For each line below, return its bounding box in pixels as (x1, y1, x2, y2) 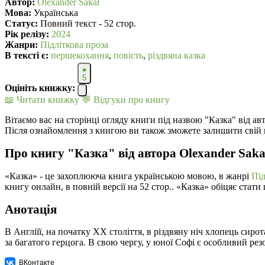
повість (114, 50, 143, 61)
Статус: (5, 18, 38, 29)
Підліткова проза (40, 40, 108, 50)
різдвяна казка (148, 50, 205, 61)
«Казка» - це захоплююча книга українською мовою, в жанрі (5, 170, 251, 181)
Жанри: (5, 40, 38, 50)
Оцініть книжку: (5, 83, 75, 93)
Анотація (5, 202, 57, 216)
